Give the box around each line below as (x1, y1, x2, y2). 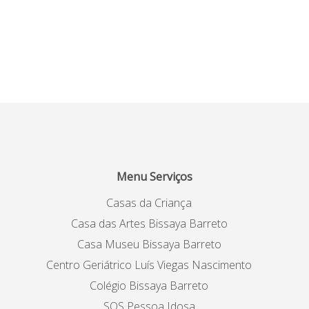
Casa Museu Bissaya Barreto (77, 236, 221, 252)
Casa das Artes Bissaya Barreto (70, 215, 228, 231)
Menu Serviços (117, 168, 192, 184)
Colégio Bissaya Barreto (90, 277, 208, 293)
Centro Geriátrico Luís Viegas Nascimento (46, 257, 252, 272)
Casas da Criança (106, 195, 192, 210)
